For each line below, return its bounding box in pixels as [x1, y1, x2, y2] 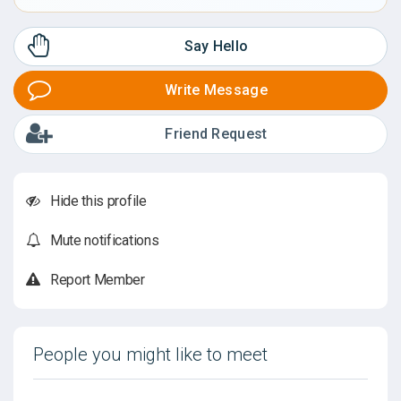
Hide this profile [50, 192, 147, 209]
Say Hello [183, 37, 249, 55]
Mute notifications [50, 231, 159, 249]
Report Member [50, 270, 145, 288]
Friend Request [165, 124, 268, 142]
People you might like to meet [33, 343, 268, 365]
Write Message [164, 81, 269, 98]
